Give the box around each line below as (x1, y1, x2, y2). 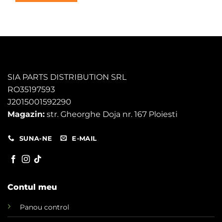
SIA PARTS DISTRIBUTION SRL (7, 72, 126, 82)
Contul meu (7, 182, 57, 192)
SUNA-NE (19, 134, 53, 142)
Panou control (19, 203, 69, 212)
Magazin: (7, 109, 45, 119)
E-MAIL (72, 134, 97, 142)
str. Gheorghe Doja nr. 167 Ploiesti (45, 109, 177, 119)
